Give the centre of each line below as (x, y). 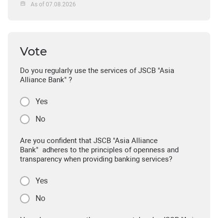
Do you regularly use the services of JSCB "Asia (97, 71)
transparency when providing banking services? (96, 159)
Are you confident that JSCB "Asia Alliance (89, 141)
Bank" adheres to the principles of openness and (99, 150)
